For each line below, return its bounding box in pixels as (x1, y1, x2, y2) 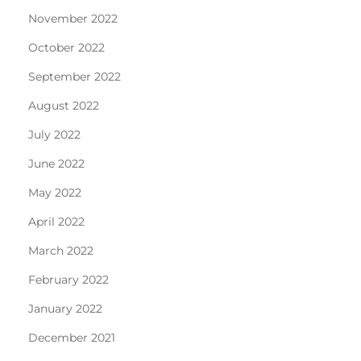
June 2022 (28, 156, 85, 171)
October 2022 (28, 39, 105, 55)
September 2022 (28, 68, 121, 84)
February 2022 (28, 272, 109, 287)
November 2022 (28, 10, 118, 26)
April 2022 (28, 214, 85, 229)
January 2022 (28, 301, 102, 316)
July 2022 (28, 127, 81, 142)
